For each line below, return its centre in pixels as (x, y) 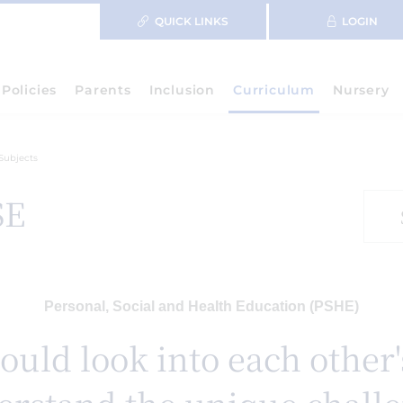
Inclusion (182, 90)
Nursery (361, 90)
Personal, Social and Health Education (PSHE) (201, 306)
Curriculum (273, 90)
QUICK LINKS (192, 21)
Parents (103, 90)
